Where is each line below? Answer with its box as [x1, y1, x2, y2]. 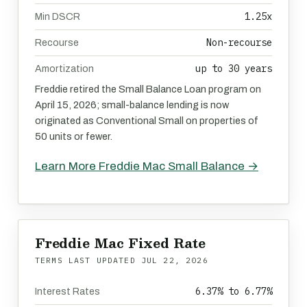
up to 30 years [195, 62, 272, 75]
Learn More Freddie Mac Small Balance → [35, 160, 258, 173]
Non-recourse [206, 36, 272, 49]
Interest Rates [35, 286, 100, 297]
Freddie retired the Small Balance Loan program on [35, 84, 261, 95]
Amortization [35, 64, 94, 74]
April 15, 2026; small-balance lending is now [35, 99, 229, 110]
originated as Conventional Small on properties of [35, 115, 258, 126]
